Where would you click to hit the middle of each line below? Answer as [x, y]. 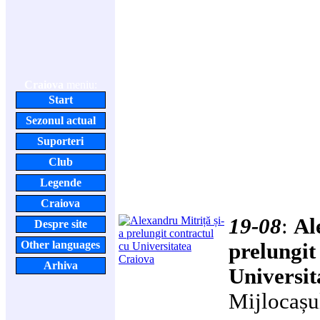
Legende [60, 182]
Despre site [60, 224]
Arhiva [60, 265]
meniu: [80, 85]
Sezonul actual [60, 120]
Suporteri [60, 141]
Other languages [60, 245]
